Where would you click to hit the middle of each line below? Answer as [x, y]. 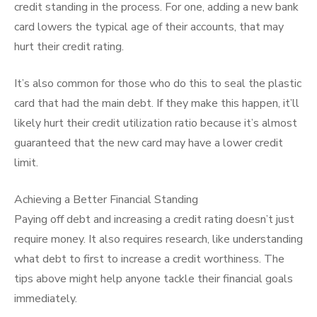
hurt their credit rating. [69, 47]
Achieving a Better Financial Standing [106, 200]
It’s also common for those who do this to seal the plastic [158, 83]
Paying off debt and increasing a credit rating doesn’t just [154, 219]
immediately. [46, 299]
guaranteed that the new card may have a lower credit [149, 143]
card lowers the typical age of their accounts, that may [149, 27]
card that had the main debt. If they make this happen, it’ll [157, 103]
